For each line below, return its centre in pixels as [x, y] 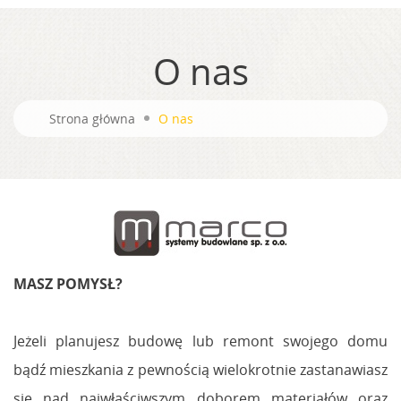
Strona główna [92, 118]
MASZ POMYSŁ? [68, 283]
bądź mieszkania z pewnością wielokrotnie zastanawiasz [200, 369]
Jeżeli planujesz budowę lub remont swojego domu [200, 341]
